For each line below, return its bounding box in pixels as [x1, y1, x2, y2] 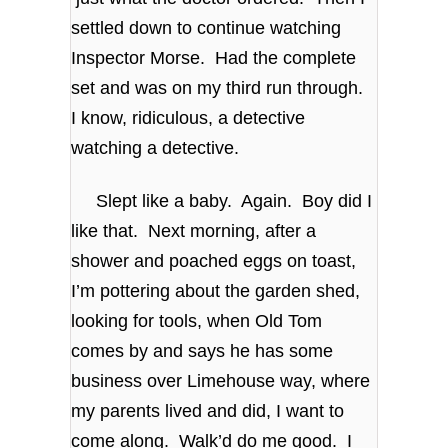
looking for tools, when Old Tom [71, 310, 323, 331]
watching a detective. [71, 137, 240, 158]
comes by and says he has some [71, 340, 334, 361]
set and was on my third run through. [71, 77, 369, 98]
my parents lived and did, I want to [71, 400, 345, 421]
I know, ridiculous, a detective [71, 107, 306, 128]
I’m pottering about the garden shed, [71, 280, 361, 301]
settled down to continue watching [71, 17, 342, 38]
